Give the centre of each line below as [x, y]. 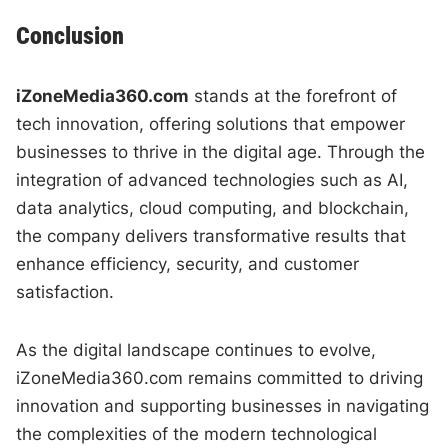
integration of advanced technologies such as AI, [212, 179]
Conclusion [70, 35]
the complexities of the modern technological [197, 433]
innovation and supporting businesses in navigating [223, 405]
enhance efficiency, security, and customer [188, 263]
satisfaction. [65, 291]
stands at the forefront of [293, 95]
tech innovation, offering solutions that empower [211, 123]
